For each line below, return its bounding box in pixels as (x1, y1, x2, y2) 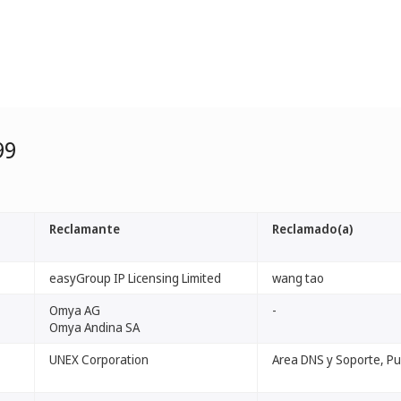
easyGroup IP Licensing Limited (49, 269, 221, 286)
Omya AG (49, 302, 100, 319)
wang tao (272, 269, 324, 286)
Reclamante (49, 220, 120, 237)
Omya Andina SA (49, 319, 140, 336)
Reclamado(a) (272, 220, 353, 237)
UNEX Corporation (49, 351, 149, 368)
